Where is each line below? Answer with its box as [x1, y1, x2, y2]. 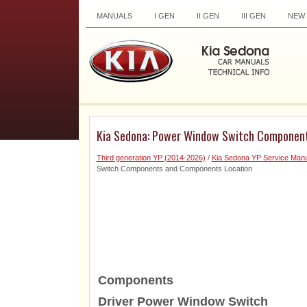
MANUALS [96, 12, 132, 20]
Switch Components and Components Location [96, 164, 252, 173]
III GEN [241, 12, 266, 20]
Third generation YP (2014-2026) [96, 153, 206, 162]
